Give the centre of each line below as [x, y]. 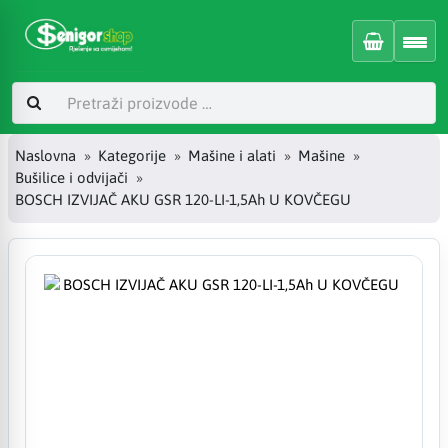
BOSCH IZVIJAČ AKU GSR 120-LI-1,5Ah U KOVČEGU [183, 200]
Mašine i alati [232, 156]
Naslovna [45, 156]
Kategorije [132, 156]
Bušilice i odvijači [71, 178]
